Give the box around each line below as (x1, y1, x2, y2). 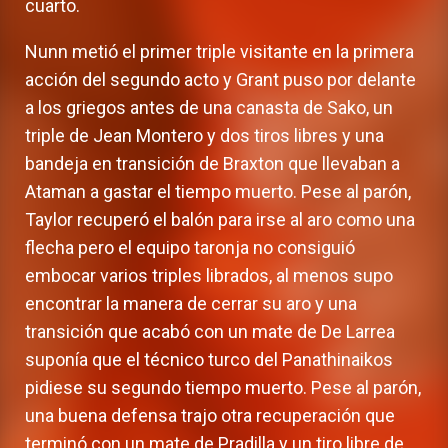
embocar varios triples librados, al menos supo (25, 265, 393, 287)
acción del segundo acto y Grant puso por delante (25, 69, 416, 91)
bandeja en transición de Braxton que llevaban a (25, 153, 400, 175)
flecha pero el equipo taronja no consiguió (25, 237, 355, 259)
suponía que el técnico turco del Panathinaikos (25, 349, 393, 371)
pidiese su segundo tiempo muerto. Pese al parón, (25, 377, 421, 399)
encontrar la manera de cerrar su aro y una (25, 293, 357, 315)
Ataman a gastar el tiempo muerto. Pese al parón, (25, 181, 411, 203)
